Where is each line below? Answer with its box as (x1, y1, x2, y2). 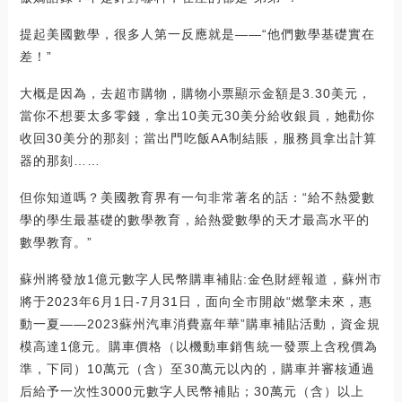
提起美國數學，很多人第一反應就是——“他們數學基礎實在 (19, 26, 375, 41)
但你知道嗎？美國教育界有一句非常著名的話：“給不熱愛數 (19, 189, 375, 205)
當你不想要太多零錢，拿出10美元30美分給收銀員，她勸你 (19, 108, 375, 123)
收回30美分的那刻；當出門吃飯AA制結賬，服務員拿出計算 (19, 130, 377, 145)
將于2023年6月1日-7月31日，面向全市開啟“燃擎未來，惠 (19, 293, 372, 309)
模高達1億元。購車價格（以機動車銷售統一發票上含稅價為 (19, 338, 378, 354)
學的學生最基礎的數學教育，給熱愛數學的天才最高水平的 (19, 212, 370, 227)
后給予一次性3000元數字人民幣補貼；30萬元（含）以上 (19, 383, 364, 398)
